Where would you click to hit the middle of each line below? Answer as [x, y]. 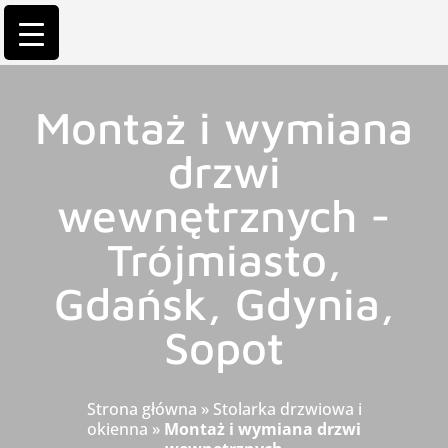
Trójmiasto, [224, 259]
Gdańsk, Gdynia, [224, 303]
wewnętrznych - [224, 215]
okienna [117, 429]
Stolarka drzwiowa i [287, 409]
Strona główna [141, 409]
